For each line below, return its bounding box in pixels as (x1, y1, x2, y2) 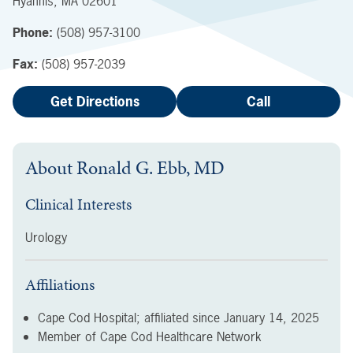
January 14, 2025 (224, 309, 319, 326)
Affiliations (25, 273, 95, 295)
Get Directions (50, 92, 139, 110)
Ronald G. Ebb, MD (76, 154, 225, 181)
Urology (25, 229, 67, 246)
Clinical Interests (25, 193, 132, 215)
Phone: (13, 24, 53, 41)
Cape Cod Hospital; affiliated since (38, 309, 220, 326)
